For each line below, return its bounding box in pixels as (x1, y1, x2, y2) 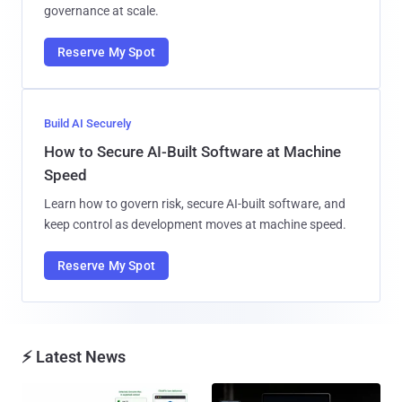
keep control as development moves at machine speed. (44, 216, 346, 232)
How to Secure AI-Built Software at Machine (44, 142, 341, 161)
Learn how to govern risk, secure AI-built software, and (44, 196, 345, 211)
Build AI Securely (44, 116, 131, 130)
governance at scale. (44, 3, 159, 18)
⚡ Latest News (22, 346, 126, 366)
